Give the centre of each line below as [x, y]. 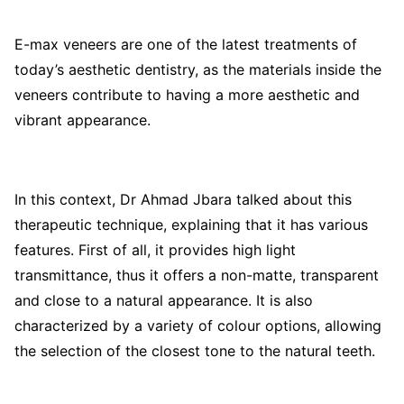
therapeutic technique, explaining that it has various [191, 225]
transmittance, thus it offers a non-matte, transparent [197, 275]
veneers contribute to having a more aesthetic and [187, 95]
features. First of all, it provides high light [155, 250]
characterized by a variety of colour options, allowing [198, 326]
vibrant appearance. [83, 120]
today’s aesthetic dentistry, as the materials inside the [198, 69]
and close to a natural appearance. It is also [164, 300]
